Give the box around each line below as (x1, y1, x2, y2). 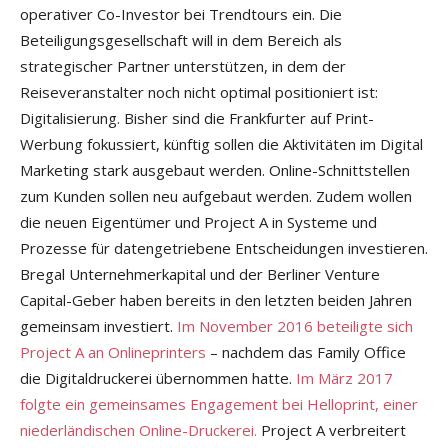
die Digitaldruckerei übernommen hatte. (20, 368, 296, 389)
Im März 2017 (296, 368, 393, 389)
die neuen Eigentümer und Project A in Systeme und (20, 212, 377, 233)
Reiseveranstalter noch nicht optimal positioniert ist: (20, 82, 378, 103)
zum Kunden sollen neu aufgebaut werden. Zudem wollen (20, 186, 412, 207)
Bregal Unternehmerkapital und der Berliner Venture (20, 264, 380, 285)
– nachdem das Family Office (206, 342, 406, 363)
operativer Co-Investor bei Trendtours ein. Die (20, 4, 342, 25)
